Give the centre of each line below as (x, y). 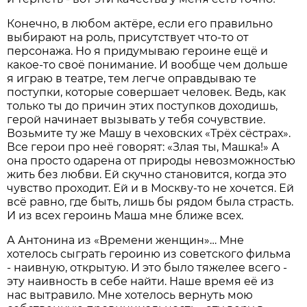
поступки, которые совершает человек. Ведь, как (147, 93)
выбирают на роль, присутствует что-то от (128, 38)
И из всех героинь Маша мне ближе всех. (125, 216)
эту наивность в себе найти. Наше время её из (141, 282)
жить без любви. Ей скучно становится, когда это (147, 175)
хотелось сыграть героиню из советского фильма (149, 254)
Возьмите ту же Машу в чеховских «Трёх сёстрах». (149, 134)
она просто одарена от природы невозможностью (151, 161)
